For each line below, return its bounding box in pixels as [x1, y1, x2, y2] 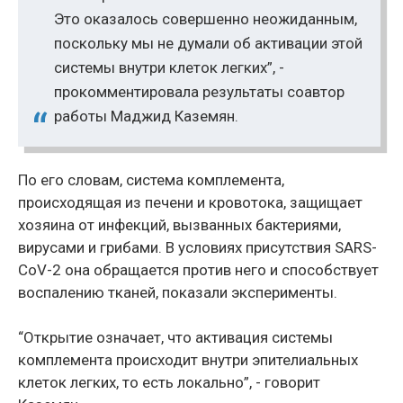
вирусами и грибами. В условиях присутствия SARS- [18, 238, 377, 257]
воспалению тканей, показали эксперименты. [18, 283, 337, 302]
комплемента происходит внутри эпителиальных [18, 351, 358, 370]
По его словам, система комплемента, [18, 171, 284, 190]
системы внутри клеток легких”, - [54, 58, 284, 77]
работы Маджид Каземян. [54, 107, 238, 126]
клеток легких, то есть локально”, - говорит [18, 373, 320, 392]
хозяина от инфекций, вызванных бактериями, [18, 216, 341, 235]
